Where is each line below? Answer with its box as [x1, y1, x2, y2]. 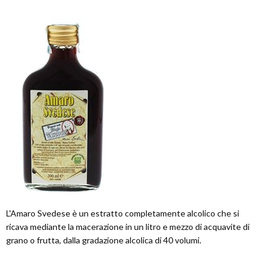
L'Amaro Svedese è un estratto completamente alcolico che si [6, 208, 239, 219]
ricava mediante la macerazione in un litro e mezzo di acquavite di [6, 221, 250, 232]
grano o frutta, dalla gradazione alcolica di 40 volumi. [6, 235, 201, 246]
